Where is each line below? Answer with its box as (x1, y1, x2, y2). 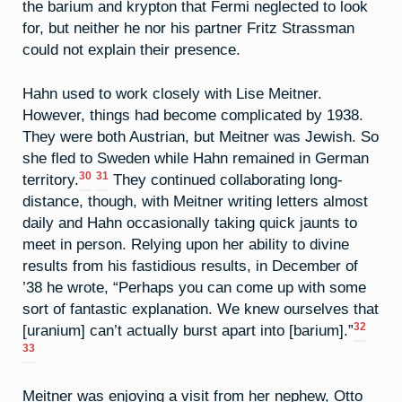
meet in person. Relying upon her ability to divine (22, 236, 349, 253)
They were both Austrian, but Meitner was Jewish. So (22, 128, 379, 145)
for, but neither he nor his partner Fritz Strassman (22, 20, 354, 37)
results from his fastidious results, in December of (22, 258, 358, 275)
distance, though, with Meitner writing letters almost (22, 193, 368, 210)
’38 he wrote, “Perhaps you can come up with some (22, 279, 366, 296)
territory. (22, 171, 79, 188)
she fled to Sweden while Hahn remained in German (22, 150, 369, 167)
